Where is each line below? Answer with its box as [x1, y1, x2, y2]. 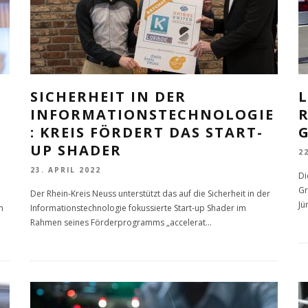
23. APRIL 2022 [30, 165, 101, 175]
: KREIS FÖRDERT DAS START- [30, 123, 263, 142]
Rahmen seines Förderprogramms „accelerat [30, 217, 206, 229]
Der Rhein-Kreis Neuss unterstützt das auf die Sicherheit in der [30, 188, 270, 200]
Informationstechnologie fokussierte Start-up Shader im [30, 202, 246, 214]
